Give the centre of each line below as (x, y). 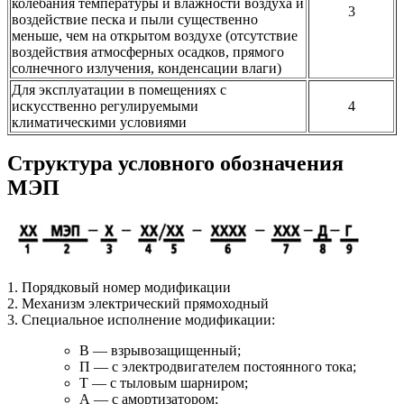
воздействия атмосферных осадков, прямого (148, 51)
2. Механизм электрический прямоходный (138, 304)
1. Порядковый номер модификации (119, 288)
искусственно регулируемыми (105, 106)
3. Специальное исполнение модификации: (141, 320)
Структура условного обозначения (175, 164)
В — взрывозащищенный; (160, 351)
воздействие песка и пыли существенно (135, 19)
